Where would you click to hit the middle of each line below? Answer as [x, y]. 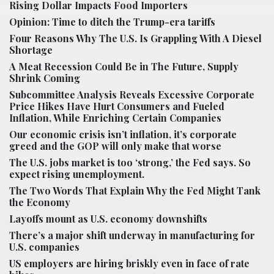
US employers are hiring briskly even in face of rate [129, 263]
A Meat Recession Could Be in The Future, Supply [124, 66]
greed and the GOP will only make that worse [115, 146]
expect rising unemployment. [77, 174]
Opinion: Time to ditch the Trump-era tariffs [112, 21]
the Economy [40, 202]
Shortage [31, 50]
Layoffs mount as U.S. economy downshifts [108, 218]
